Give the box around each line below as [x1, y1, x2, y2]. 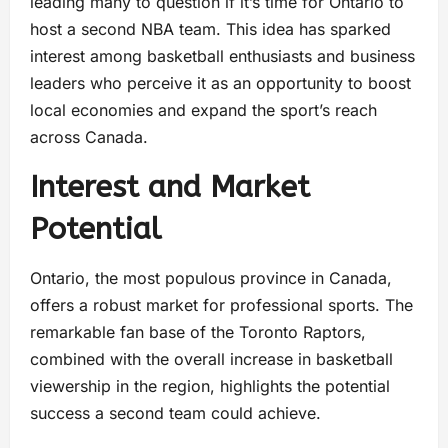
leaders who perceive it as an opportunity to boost [30, 73, 411, 93]
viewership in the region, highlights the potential [30, 376, 390, 396]
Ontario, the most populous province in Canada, [30, 268, 392, 288]
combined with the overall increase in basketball [30, 349, 393, 369]
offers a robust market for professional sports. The [30, 295, 413, 315]
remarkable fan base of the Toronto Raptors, [30, 322, 366, 342]
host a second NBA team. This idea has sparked [30, 19, 391, 39]
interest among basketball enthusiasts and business [30, 46, 415, 66]
